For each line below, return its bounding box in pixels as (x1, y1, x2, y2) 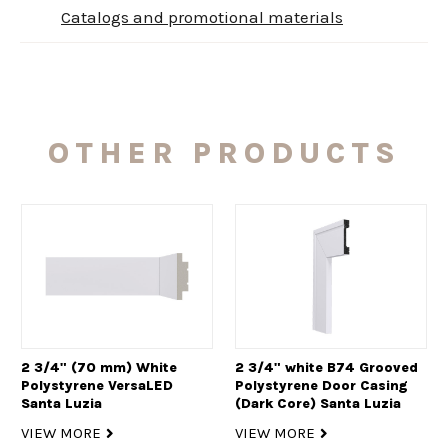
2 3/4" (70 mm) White (21, 358, 177, 376)
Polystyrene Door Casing (235, 376, 408, 394)
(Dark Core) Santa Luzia (235, 394, 401, 412)
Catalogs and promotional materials (61, 6, 343, 27)
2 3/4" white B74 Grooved (235, 358, 418, 376)
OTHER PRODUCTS (47, 134, 401, 171)
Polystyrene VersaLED (21, 376, 173, 394)
